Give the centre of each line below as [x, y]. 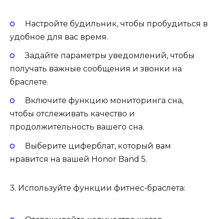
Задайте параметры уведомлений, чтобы [109, 56]
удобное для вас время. [59, 37]
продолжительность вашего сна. [77, 127]
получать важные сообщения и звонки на [96, 69]
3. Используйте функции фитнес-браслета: [98, 188]
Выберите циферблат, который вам [98, 146]
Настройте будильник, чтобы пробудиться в [116, 24]
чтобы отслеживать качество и [72, 114]
